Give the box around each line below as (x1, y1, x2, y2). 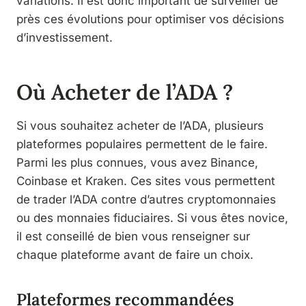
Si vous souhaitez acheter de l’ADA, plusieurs (16, 118, 264, 133)
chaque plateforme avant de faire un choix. (16, 247, 253, 262)
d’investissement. (16, 30, 113, 44)
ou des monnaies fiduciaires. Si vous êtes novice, (16, 210, 288, 225)
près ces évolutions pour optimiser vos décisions (16, 12, 284, 26)
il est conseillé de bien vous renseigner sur (16, 229, 250, 243)
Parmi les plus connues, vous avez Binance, (16, 155, 258, 169)
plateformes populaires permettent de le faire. (16, 137, 268, 151)
